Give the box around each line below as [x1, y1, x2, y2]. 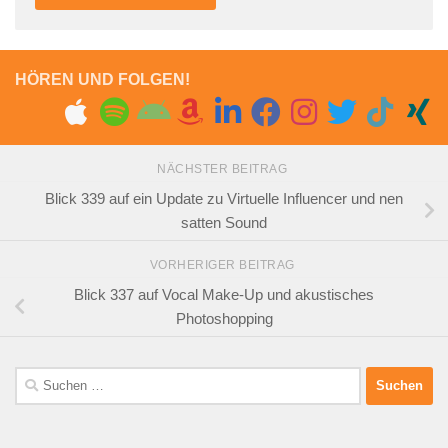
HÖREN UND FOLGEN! [15, 71, 190, 89]
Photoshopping [175, 309, 273, 327]
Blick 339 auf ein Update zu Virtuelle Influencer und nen [45, 190, 403, 208]
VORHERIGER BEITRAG [149, 257, 299, 272]
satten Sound [181, 214, 267, 232]
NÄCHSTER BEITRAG [157, 162, 291, 177]
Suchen [14, 368, 64, 386]
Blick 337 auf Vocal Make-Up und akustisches [74, 285, 374, 303]
